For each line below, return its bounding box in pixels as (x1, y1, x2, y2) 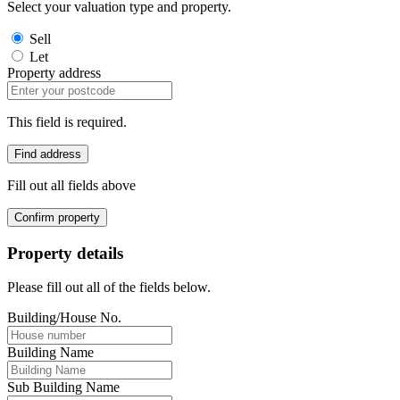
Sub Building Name (7, 379, 120, 396)
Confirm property (14, 210, 100, 224)
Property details (7, 243, 123, 262)
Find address (14, 146, 81, 161)
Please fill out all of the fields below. (7, 279, 211, 296)
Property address (7, 64, 101, 80)
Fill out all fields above (7, 177, 136, 193)
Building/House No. (7, 310, 121, 326)
